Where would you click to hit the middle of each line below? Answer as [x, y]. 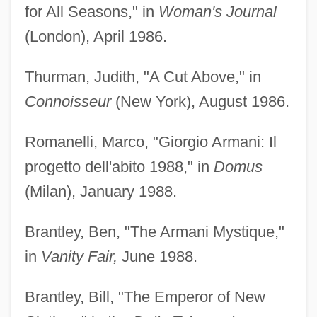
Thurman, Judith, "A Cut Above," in [143, 76]
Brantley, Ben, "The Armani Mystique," [154, 231]
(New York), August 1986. [200, 101]
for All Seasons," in [91, 11]
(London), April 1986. [96, 36]
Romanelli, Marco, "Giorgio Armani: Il [150, 142]
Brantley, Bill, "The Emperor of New [145, 296]
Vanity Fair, [79, 256]
